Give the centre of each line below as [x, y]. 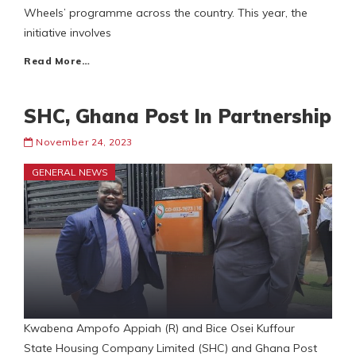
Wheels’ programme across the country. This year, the [166, 13]
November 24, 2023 [84, 142]
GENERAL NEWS [70, 172]
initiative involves [68, 33]
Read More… [57, 61]
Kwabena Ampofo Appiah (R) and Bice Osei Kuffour [163, 329]
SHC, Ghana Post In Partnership [178, 116]
